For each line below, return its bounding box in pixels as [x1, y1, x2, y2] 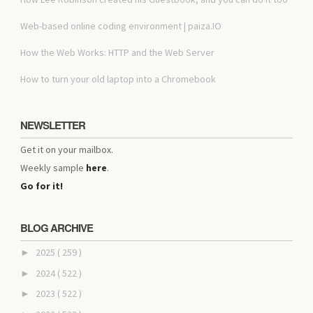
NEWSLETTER [20, 117, 86, 133]
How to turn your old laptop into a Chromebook [20, 72, 217, 85]
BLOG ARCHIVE [20, 219, 94, 235]
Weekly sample [20, 161, 87, 174]
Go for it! [20, 179, 64, 192]
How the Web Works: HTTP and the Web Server [20, 45, 215, 59]
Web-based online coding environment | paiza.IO [20, 19, 222, 32]
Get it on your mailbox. [20, 143, 114, 156]
